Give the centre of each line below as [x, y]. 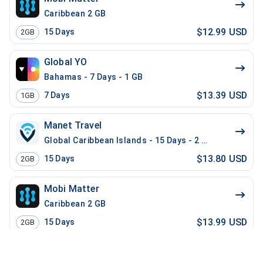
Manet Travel [73, 125]
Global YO [66, 62]
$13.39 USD [222, 95]
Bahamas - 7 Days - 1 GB [94, 77]
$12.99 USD [222, 32]
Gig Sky [61, 252]
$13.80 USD [222, 159]
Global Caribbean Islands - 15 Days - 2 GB [129, 140]
